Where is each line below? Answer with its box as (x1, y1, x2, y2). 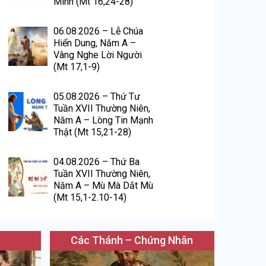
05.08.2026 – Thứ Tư (53, 90, 141, 102)
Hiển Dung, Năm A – (53, 37, 137, 49)
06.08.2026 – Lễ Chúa (53, 25, 144, 37)
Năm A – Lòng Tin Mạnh (53, 114, 154, 126)
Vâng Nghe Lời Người (53, 49, 142, 61)
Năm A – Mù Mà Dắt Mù (53, 179, 154, 191)
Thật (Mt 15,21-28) (53, 126, 132, 138)
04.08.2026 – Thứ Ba (53, 156, 140, 167)
